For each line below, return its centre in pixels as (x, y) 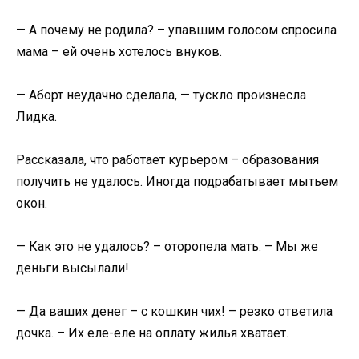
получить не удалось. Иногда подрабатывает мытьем (177, 181)
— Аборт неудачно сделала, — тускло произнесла (161, 95)
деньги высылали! (73, 268)
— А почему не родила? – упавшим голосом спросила (176, 30)
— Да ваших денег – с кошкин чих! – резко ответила (174, 312)
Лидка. (36, 116)
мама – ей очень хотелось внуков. (119, 51)
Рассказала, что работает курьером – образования (167, 159)
